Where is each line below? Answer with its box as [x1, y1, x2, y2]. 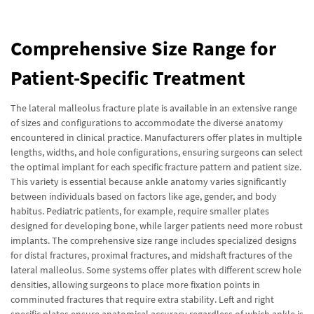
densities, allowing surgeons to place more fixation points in [11, 278, 260, 291]
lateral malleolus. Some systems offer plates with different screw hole [11, 264, 301, 276]
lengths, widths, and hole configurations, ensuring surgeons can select [11, 146, 303, 158]
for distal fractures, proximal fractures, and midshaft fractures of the [11, 249, 292, 261]
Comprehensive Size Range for [11, 36, 276, 61]
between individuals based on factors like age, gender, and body [11, 190, 277, 203]
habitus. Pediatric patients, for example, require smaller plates [11, 205, 269, 217]
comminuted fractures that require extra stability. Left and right [11, 293, 274, 306]
